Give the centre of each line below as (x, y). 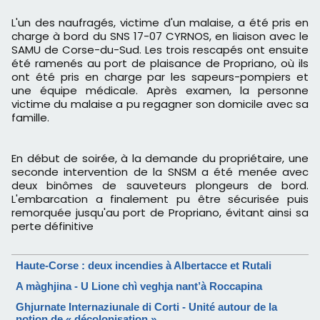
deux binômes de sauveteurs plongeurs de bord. (160, 186)
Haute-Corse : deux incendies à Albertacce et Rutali (144, 266)
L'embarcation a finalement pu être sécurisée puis (160, 199)
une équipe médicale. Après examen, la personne (160, 91)
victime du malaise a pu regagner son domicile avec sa (160, 104)
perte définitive (52, 226)
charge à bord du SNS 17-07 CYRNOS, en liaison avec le (160, 36)
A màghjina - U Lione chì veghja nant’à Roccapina (139, 286)
